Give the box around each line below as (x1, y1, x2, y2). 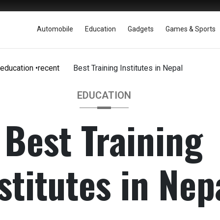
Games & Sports (165, 25, 216, 33)
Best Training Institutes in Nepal (73, 63, 183, 73)
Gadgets (128, 25, 154, 33)
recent (38, 63, 59, 73)
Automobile (37, 25, 73, 33)
